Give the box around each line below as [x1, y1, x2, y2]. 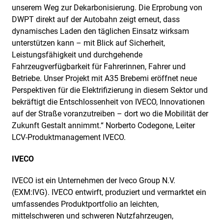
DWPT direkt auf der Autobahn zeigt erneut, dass [12, 14, 180, 24]
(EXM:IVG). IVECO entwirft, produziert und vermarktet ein [12, 187, 206, 197]
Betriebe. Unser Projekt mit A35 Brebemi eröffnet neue [12, 73, 197, 83]
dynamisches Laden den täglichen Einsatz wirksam [12, 26, 189, 36]
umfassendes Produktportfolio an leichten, [12, 199, 159, 209]
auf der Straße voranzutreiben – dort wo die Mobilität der [12, 109, 208, 118]
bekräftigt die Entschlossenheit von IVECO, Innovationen [12, 97, 205, 107]
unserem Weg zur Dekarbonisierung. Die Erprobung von [12, 2, 202, 12]
